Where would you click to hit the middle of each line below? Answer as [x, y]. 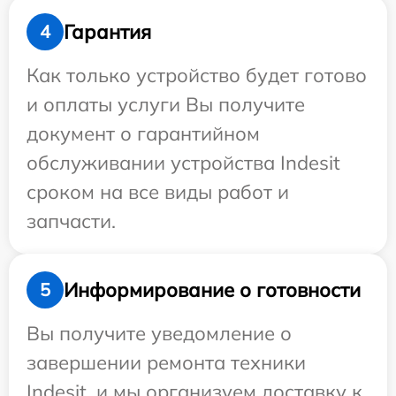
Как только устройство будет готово [197, 76]
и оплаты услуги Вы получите [166, 105]
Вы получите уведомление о [159, 334]
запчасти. [71, 221]
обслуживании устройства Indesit [183, 163]
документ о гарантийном [143, 134]
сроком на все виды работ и [158, 192]
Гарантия [107, 31]
